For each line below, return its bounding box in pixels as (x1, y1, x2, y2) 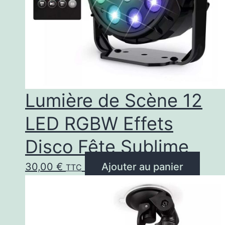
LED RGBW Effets (25, 112, 173, 135)
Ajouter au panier (101, 160, 183, 173)
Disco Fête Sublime (25, 135, 189, 158)
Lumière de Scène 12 (25, 89, 202, 111)
